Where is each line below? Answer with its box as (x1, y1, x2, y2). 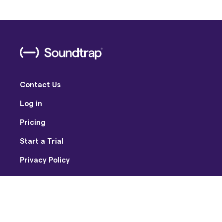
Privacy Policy (20, 155, 70, 164)
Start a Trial (20, 136, 63, 145)
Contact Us (20, 80, 60, 89)
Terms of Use (20, 174, 68, 183)
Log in (20, 99, 42, 108)
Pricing (20, 117, 46, 126)
